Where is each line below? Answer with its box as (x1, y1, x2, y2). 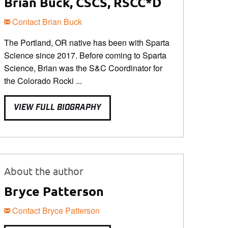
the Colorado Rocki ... (4, 75, 82, 87)
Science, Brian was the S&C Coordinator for (4, 62, 162, 74)
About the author (4, 164, 83, 177)
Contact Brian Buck (10, 16, 82, 28)
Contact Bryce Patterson (10, 204, 100, 216)
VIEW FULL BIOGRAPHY (14, 102, 101, 113)
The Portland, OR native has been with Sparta (4, 37, 169, 49)
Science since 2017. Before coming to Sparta (4, 49, 166, 62)
